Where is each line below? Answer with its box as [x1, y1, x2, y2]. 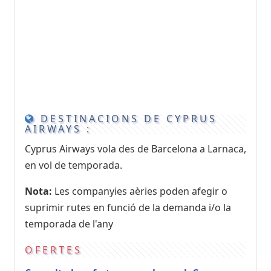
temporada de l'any [25, 217, 113, 230]
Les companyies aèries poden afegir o [52, 184, 227, 198]
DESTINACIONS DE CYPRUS [36, 111, 217, 125]
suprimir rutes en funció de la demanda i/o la [25, 200, 231, 214]
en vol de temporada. [25, 158, 122, 172]
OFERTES [25, 243, 82, 256]
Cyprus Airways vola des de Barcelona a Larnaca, [25, 142, 246, 155]
